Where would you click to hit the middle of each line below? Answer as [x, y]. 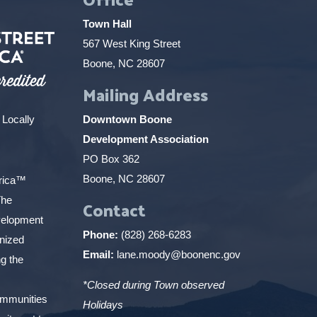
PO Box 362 [111, 159]
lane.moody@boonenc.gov [178, 255]
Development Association [145, 139]
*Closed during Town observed [153, 285]
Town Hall [107, 24]
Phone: [100, 235]
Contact [114, 210]
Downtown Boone [127, 120]
